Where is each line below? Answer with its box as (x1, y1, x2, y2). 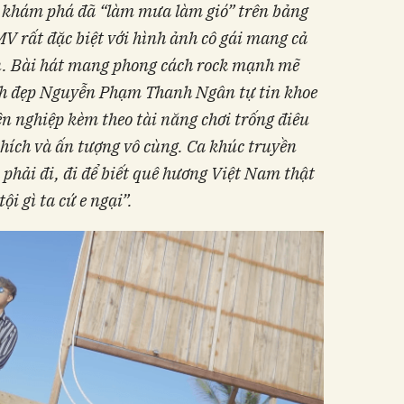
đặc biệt (43, 26, 107, 49)
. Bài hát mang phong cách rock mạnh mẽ (3, 53, 299, 76)
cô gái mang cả (197, 26, 308, 49)
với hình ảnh (107, 26, 197, 49)
